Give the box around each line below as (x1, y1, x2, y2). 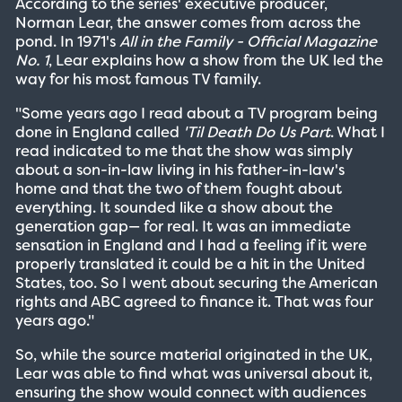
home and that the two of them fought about (14, 178, 342, 198)
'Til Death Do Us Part (182, 121, 330, 142)
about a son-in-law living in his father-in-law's (14, 159, 345, 179)
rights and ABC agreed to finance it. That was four (14, 291, 373, 311)
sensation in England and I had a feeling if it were (14, 234, 367, 255)
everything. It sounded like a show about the (14, 197, 333, 217)
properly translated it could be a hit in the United (14, 253, 365, 274)
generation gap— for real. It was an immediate (14, 215, 351, 236)
